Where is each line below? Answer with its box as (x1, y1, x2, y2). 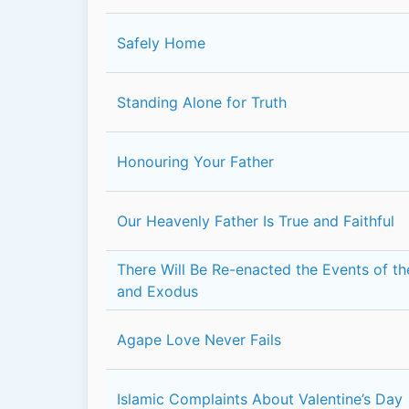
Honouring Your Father (117, 152, 274, 171)
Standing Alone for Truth (117, 93, 287, 111)
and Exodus (117, 282, 198, 300)
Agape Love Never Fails (117, 330, 281, 349)
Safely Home (117, 34, 205, 52)
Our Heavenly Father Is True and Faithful (117, 212, 394, 230)
